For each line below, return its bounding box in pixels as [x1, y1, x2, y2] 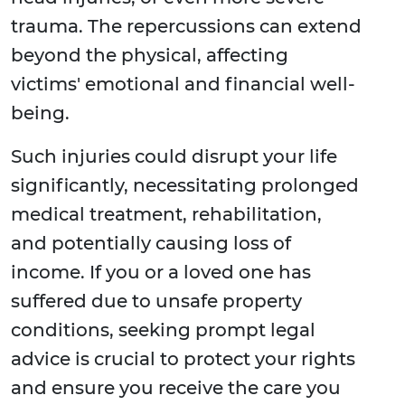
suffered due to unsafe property [11, 290, 302, 313]
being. [11, 102, 70, 125]
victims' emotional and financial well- [11, 73, 355, 96]
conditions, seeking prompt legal [11, 319, 316, 342]
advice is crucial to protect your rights [11, 348, 355, 371]
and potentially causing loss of [11, 232, 291, 255]
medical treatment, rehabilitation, [11, 203, 322, 226]
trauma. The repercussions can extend [11, 15, 362, 38]
